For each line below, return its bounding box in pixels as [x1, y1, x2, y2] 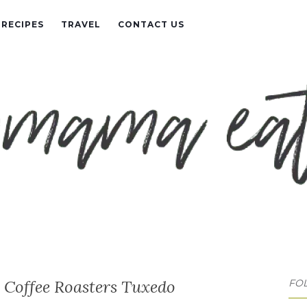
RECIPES [1, 19, 44, 29]
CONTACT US [118, 19, 184, 29]
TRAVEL [61, 19, 101, 29]
